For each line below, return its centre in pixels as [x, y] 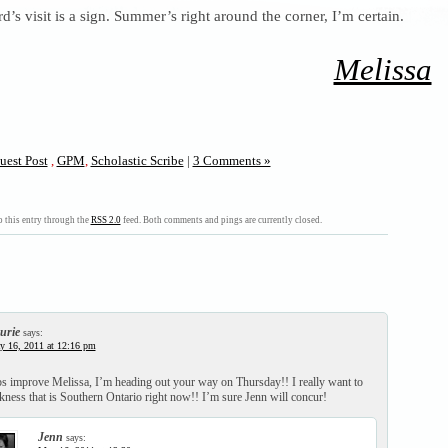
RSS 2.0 [105, 220]
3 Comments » [231, 160]
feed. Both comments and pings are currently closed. [221, 220]
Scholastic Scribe [137, 160]
